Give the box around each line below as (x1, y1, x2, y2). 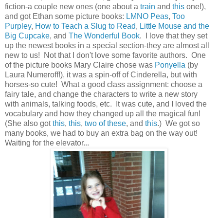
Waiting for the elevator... (5, 138, 89, 147)
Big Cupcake (5, 31, 50, 40)
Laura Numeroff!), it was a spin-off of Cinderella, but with (5, 70, 197, 79)
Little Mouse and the (140, 21, 209, 30)
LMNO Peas (126, 12, 168, 20)
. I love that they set (140, 31, 207, 40)
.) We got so (157, 119, 200, 127)
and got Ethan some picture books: (5, 12, 126, 20)
